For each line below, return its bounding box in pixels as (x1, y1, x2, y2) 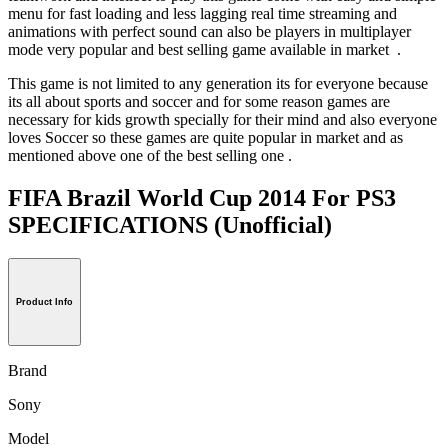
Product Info (16, 297, 73, 308)
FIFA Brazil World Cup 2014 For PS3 (8, 184, 396, 211)
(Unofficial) (214, 211, 332, 238)
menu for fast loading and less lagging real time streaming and (8, 4, 397, 22)
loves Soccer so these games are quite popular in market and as (8, 128, 403, 146)
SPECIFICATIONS (8, 211, 214, 238)
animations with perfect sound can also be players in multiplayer (8, 22, 411, 40)
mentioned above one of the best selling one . (8, 146, 292, 164)
